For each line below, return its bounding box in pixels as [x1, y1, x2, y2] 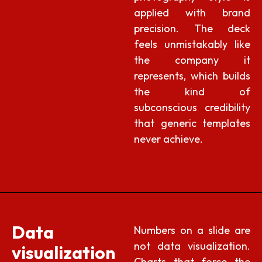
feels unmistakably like [134, 37, 250, 51]
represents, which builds [134, 68, 250, 82]
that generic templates [134, 116, 250, 130]
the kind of [134, 84, 250, 98]
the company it [134, 53, 250, 67]
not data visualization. [134, 239, 250, 253]
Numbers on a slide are [134, 223, 250, 237]
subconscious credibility [134, 100, 250, 114]
